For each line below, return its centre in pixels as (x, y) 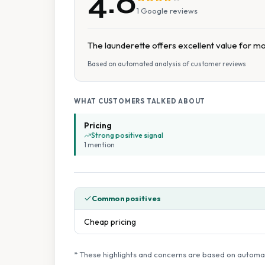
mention (101, 145)
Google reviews (168, 10)
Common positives (126, 198)
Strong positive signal (127, 135)
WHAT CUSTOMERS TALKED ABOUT (140, 101)
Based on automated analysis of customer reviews (167, 64)
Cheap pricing (110, 222)
